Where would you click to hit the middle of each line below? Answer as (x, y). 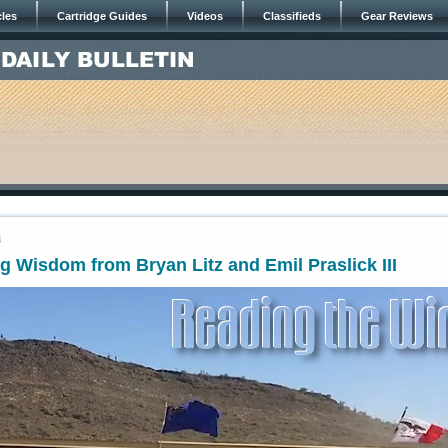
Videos (205, 16)
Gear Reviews (397, 16)
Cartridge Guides (102, 16)
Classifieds (292, 16)
